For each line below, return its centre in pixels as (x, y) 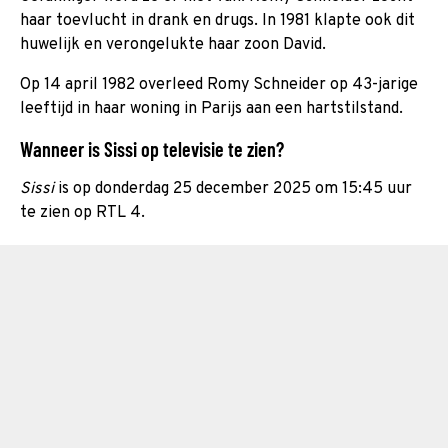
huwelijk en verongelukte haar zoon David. (173, 44)
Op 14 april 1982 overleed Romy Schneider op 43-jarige (219, 84)
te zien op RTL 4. (82, 212)
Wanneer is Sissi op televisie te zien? (152, 148)
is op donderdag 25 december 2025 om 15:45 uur (233, 188)
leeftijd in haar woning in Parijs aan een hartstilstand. (211, 108)
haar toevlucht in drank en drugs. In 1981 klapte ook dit (217, 20)
